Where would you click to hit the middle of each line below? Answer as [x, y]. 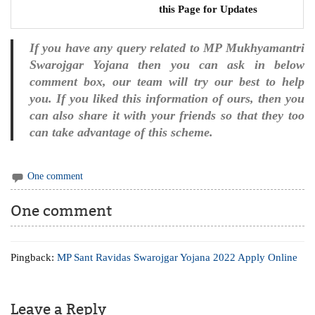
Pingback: [34, 257]
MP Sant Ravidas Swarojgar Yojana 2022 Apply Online [178, 257]
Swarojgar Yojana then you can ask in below [167, 65]
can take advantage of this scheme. [121, 133]
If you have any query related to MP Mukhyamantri [167, 48]
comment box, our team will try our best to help [167, 82]
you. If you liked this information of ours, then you [167, 99]
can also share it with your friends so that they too [167, 116]
